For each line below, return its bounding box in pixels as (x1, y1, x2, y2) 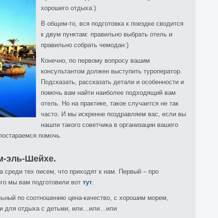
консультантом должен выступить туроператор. (41, 68, 182, 75)
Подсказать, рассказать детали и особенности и (41, 78, 184, 86)
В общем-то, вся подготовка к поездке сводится (41, 20, 183, 27)
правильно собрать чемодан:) (41, 41, 128, 49)
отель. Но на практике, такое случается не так (41, 100, 179, 107)
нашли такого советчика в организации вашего (41, 121, 178, 128)
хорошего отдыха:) (41, 4, 96, 12)
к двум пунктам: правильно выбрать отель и (41, 31, 172, 38)
